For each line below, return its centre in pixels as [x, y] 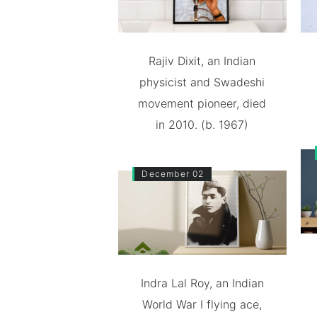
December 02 [173, 174]
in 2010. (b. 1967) [202, 125]
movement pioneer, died [202, 104]
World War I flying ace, [202, 304]
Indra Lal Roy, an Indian [202, 283]
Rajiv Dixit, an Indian [202, 61]
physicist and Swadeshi [202, 82]
